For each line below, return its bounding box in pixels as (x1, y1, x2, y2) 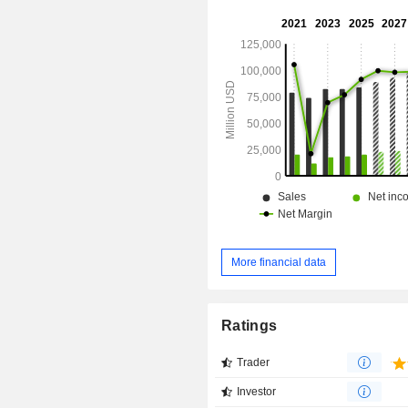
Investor (237, 385, 277, 399)
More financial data (231, 255, 327, 269)
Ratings (221, 318, 278, 334)
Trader (237, 356, 270, 370)
